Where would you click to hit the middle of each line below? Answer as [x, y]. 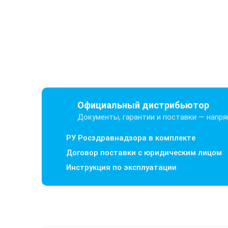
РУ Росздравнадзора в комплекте [131, 138]
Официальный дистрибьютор [143, 105]
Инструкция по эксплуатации [121, 167]
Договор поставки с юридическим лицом [144, 153]
